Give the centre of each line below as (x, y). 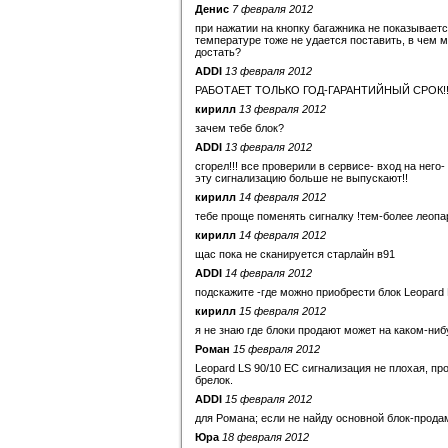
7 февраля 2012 (272, 9)
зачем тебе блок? (239, 128)
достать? (218, 52)
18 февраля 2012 (265, 437)
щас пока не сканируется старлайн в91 (295, 254)
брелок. (214, 380)
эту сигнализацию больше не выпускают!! (301, 178)
